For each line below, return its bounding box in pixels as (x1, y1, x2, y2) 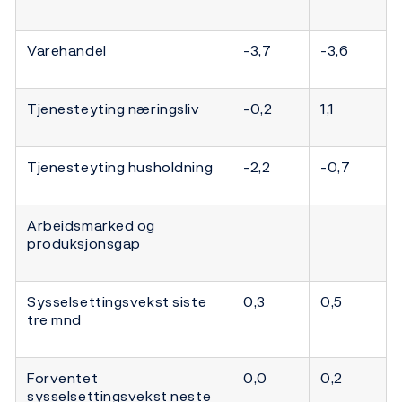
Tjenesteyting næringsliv (27, 97, 200, 119)
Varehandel (27, 39, 107, 61)
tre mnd (27, 308, 82, 330)
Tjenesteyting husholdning (27, 155, 214, 178)
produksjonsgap (27, 232, 141, 254)
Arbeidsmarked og (27, 214, 155, 236)
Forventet (27, 366, 99, 389)
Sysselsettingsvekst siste (27, 290, 207, 312)
